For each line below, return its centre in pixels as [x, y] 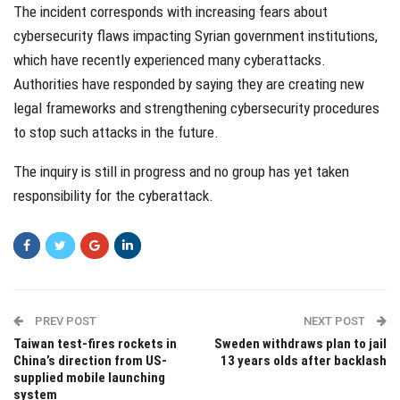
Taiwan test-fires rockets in [95, 344]
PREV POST [64, 321]
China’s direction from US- [90, 361]
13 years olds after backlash [304, 361]
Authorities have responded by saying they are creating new [189, 84]
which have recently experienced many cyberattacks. [170, 60]
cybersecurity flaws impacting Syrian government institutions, [196, 36]
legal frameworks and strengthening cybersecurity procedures [196, 108]
